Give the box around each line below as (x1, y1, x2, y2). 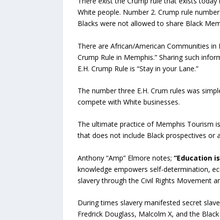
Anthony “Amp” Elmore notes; (77, 153, 174, 163)
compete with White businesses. (77, 97, 180, 107)
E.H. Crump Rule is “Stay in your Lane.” (77, 63, 198, 73)
